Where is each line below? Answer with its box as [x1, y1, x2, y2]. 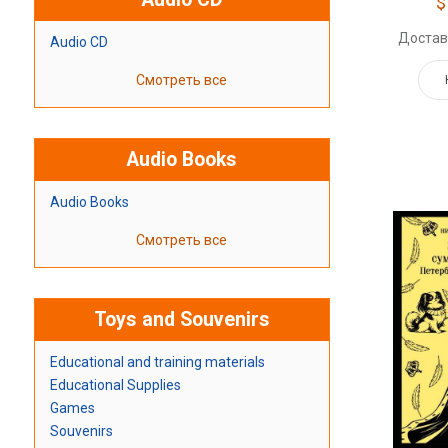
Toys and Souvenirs [93, 308, 270, 332]
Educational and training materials [49, 354, 265, 371]
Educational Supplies [49, 377, 181, 394]
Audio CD [49, 34, 108, 51]
